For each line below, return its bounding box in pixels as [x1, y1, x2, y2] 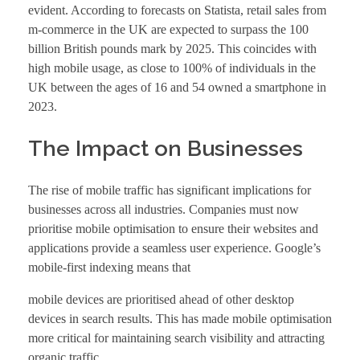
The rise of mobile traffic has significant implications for [28, 182, 311, 197]
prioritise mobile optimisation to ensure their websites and [28, 221, 318, 235]
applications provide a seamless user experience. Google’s [28, 240, 321, 255]
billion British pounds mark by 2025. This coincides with [28, 41, 317, 55]
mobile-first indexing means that [28, 260, 190, 274]
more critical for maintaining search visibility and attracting [28, 330, 325, 345]
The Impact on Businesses [28, 135, 303, 161]
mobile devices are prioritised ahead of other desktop [28, 292, 294, 306]
